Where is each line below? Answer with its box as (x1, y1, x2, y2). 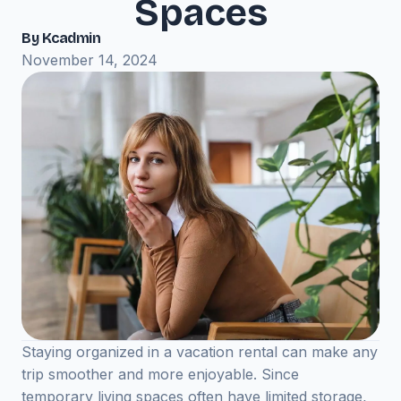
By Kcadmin (21, 30, 100, 47)
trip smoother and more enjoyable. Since (21, 365, 299, 383)
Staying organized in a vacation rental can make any (21, 343, 378, 361)
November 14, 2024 (21, 51, 158, 69)
